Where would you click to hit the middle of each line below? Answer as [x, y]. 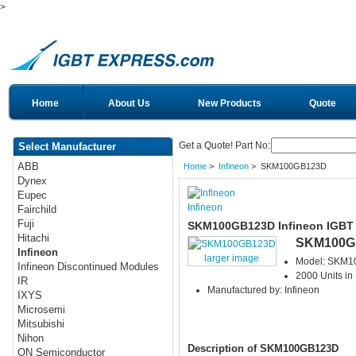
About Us [129, 103]
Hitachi [34, 238]
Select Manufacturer [67, 147]
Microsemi [42, 310]
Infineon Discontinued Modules [89, 267]
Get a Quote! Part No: [224, 146]
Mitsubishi [41, 324]
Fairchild [37, 210]
